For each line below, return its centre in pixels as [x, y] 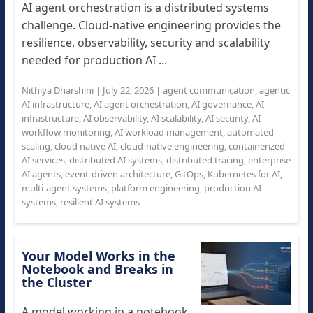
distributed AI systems [115, 160]
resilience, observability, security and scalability [145, 43]
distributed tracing [205, 160]
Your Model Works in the [98, 256]
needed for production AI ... [94, 60]
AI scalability [176, 118]
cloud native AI [85, 146]
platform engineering [155, 188]
